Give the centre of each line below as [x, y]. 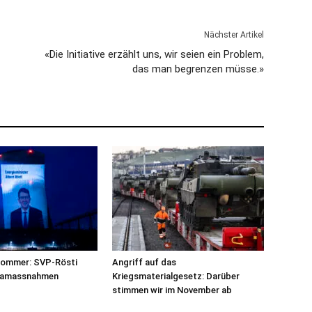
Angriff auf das [144, 262]
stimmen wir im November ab [172, 290]
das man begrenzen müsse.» [198, 69]
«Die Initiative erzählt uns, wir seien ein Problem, [154, 54]
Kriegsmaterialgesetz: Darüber [175, 276]
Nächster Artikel [234, 35]
